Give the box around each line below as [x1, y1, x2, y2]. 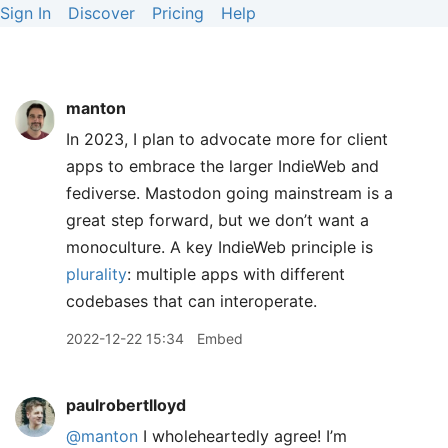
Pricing [152, 3, 204, 23]
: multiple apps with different [127, 264, 345, 284]
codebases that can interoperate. [66, 291, 317, 311]
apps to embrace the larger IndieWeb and [66, 156, 379, 176]
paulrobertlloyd [66, 395, 186, 415]
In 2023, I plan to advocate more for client [66, 129, 388, 149]
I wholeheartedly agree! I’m [138, 426, 347, 446]
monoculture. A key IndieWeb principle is [66, 237, 373, 257]
